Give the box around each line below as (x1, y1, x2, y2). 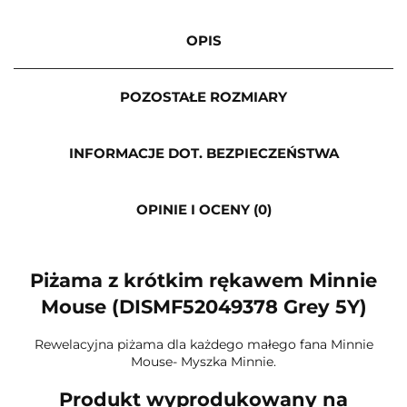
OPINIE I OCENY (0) (135, 200, 272, 218)
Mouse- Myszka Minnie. (131, 352, 276, 370)
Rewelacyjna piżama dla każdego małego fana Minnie (34, 335, 373, 352)
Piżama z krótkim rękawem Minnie (30, 269, 377, 293)
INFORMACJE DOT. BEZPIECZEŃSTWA (68, 144, 339, 162)
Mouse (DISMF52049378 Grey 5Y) (40, 295, 367, 319)
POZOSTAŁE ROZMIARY (120, 87, 287, 105)
